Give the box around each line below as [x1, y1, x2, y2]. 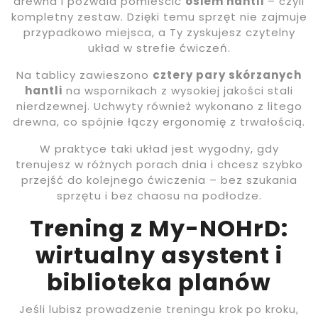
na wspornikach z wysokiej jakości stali [62, 83, 293, 99]
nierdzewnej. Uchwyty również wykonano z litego [16, 99, 302, 114]
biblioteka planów [47, 266, 271, 299]
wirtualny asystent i [35, 239, 283, 272]
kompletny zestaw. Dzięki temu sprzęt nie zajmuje [11, 9, 307, 25]
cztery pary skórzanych [153, 67, 302, 83]
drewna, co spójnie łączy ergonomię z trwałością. [13, 114, 305, 130]
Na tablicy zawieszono [16, 67, 153, 83]
